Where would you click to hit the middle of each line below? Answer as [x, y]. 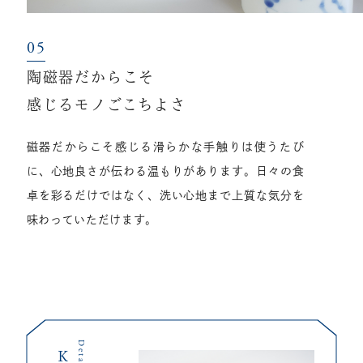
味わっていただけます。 [92, 220]
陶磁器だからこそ [91, 79]
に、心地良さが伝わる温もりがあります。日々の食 [165, 171]
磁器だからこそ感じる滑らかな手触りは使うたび [165, 147]
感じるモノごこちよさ [106, 106]
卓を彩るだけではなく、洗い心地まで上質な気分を [165, 196]
